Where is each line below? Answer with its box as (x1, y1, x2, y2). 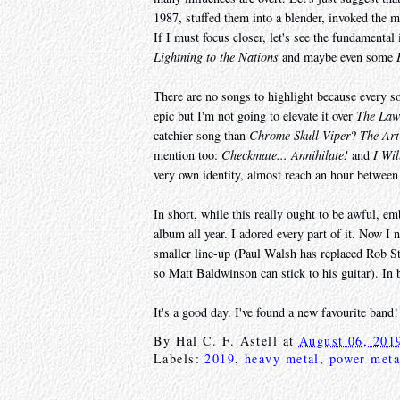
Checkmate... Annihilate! (221, 146, 348, 164)
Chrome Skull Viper (249, 127, 351, 145)
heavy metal (245, 350, 320, 368)
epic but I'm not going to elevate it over (154, 107, 356, 125)
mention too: (154, 146, 221, 164)
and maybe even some (279, 48, 396, 66)
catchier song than (154, 127, 249, 145)
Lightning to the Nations (154, 48, 279, 66)
